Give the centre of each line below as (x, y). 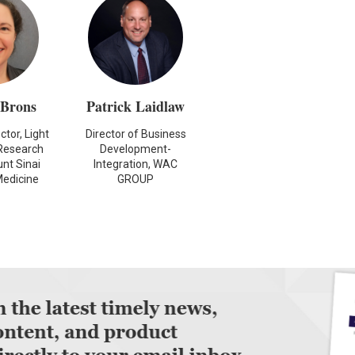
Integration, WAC (136, 164)
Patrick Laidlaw (136, 106)
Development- (136, 149)
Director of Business (136, 134)
